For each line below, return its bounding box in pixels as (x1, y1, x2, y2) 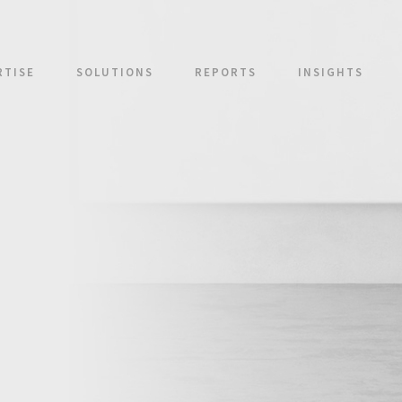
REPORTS (194, 65, 257, 80)
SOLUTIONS (75, 65, 153, 80)
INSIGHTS (297, 65, 363, 80)
